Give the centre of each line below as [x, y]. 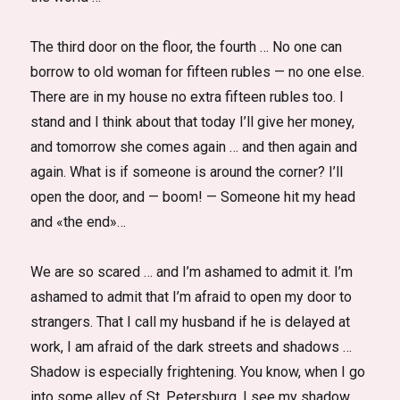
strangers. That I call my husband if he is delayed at [191, 322]
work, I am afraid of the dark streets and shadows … [192, 347]
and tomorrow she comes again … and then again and [194, 147]
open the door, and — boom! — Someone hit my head [193, 197]
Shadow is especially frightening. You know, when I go [198, 372]
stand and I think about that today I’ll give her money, [193, 122]
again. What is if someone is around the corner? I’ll [187, 172]
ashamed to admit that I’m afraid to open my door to [192, 297]
